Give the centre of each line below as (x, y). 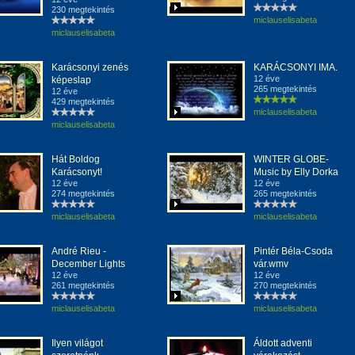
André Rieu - (79, 251)
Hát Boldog (76, 159)
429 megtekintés (83, 101)
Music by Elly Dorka (296, 172)
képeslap (71, 80)
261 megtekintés (83, 285)
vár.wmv (271, 264)
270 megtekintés (285, 285)
